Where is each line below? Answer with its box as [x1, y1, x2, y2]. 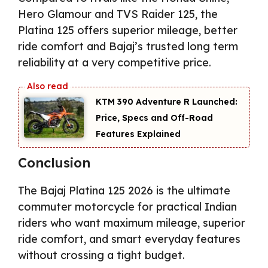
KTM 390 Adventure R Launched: [96, 96, 237, 108]
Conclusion [18, 154, 90, 171]
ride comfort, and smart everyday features [18, 232, 240, 246]
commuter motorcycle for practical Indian [18, 199, 237, 214]
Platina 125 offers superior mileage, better [18, 23, 237, 38]
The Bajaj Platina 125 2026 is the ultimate [18, 183, 230, 197]
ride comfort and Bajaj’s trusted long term [18, 39, 238, 54]
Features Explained [96, 129, 181, 140]
